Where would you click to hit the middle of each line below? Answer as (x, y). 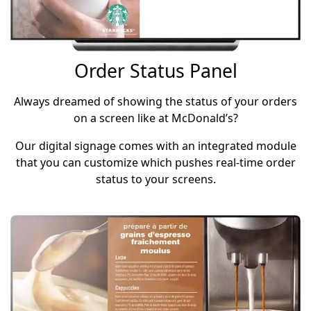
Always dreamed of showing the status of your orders (155, 101)
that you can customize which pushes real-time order (155, 162)
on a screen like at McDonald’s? (155, 118)
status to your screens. (155, 179)
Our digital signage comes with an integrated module (155, 145)
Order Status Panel (155, 70)
